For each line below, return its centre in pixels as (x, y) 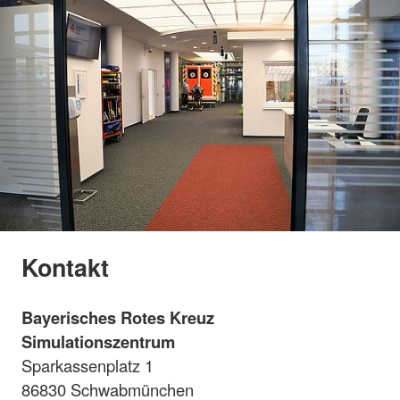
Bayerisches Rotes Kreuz (118, 318)
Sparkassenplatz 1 (87, 366)
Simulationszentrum (98, 342)
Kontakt (68, 267)
